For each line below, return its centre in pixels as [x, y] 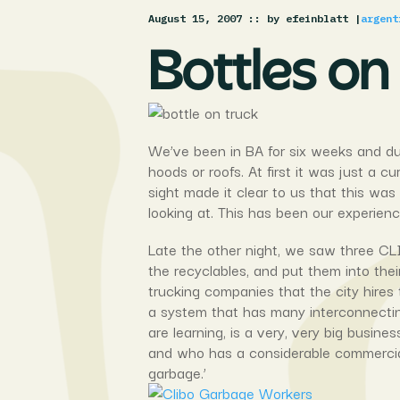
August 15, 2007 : [202, 18]
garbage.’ [178, 372]
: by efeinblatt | [308, 18]
